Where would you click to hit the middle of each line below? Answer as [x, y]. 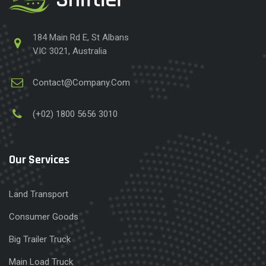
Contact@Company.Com [81, 83]
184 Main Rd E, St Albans [81, 38]
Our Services [39, 160]
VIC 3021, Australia [70, 51]
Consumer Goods [44, 217]
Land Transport [39, 194]
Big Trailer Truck [40, 240]
